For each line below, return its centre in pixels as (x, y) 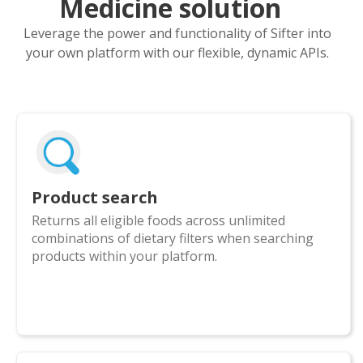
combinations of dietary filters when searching (173, 238)
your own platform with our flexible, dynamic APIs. (177, 52)
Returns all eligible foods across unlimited (158, 220)
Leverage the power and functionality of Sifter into (177, 33)
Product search (95, 197)
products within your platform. (124, 256)
